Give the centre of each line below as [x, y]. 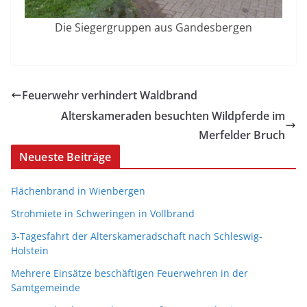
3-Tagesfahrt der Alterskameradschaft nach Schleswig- [137, 236]
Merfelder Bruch [242, 135]
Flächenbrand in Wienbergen [78, 191]
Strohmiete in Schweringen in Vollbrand [103, 213]
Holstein [30, 250]
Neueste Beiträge [65, 157]
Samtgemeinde [46, 287]
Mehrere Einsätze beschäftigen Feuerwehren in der [130, 273]
